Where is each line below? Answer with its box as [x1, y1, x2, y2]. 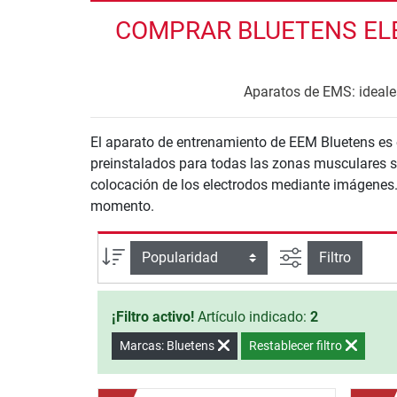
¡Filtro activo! [112, 308, 194, 326]
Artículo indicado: [194, 308, 310, 326]
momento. [90, 197, 154, 214]
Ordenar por [126, 245, 199, 263]
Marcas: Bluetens [120, 339, 217, 354]
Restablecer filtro [249, 339, 345, 354]
